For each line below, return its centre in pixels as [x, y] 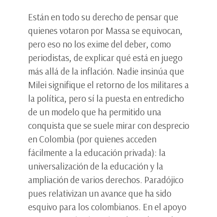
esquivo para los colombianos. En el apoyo [107, 207]
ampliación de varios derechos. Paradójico [106, 179]
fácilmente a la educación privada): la [97, 152]
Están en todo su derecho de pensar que [103, 17]
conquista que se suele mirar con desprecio [109, 125]
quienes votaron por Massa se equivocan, [105, 30]
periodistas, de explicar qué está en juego [105, 57]
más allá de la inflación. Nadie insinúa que [106, 71]
